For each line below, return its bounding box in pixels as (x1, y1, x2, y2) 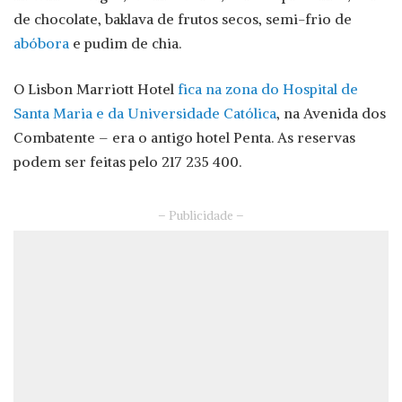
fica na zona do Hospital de (178, 80, 358, 99)
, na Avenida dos (276, 104, 386, 123)
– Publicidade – (158, 208, 244, 224)
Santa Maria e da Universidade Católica (13, 104, 276, 123)
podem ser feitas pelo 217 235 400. (13, 153, 241, 171)
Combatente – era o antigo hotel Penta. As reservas (13, 128, 355, 147)
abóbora (13, 34, 69, 53)
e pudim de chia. (69, 34, 181, 53)
